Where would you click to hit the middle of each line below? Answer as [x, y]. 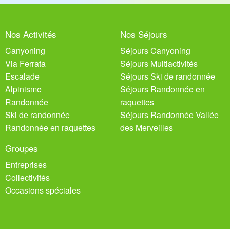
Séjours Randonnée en [162, 89]
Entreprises [26, 165]
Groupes [22, 148]
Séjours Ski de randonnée [168, 76]
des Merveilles [147, 128]
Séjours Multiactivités [159, 64]
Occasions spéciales [43, 190]
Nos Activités [31, 34]
